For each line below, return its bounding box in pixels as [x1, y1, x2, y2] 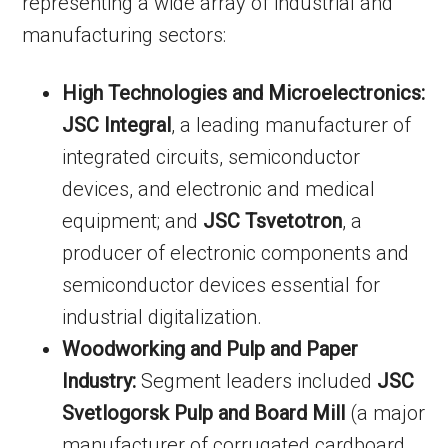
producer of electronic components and [62, 241, 410, 265]
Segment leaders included [136, 369, 378, 393]
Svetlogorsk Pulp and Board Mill [62, 401, 346, 425]
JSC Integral [62, 113, 172, 137]
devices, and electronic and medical [62, 177, 376, 201]
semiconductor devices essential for [62, 273, 381, 297]
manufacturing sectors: [22, 23, 227, 47]
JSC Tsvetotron [203, 209, 343, 233]
